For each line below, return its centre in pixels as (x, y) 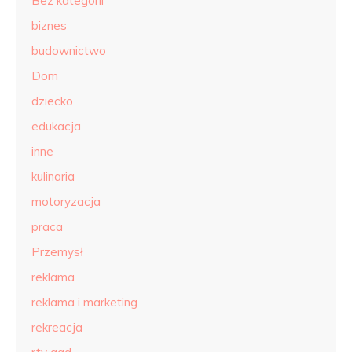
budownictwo (69, 51)
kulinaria (53, 176)
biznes (49, 26)
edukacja (56, 126)
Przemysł (57, 252)
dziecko (52, 101)
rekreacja (57, 327)
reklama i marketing (84, 302)
